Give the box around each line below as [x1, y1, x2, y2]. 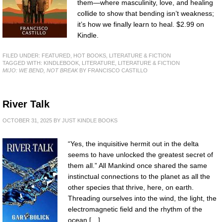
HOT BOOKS [73, 53, 106, 58]
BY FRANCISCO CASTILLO [78, 67, 148, 73]
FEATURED [42, 53, 70, 58]
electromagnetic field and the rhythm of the [68, 205, 202, 213]
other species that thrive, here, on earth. [68, 183, 194, 191]
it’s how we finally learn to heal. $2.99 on [77, 20, 204, 29]
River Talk [2, 99, 50, 110]
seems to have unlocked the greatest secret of [68, 151, 213, 159]
